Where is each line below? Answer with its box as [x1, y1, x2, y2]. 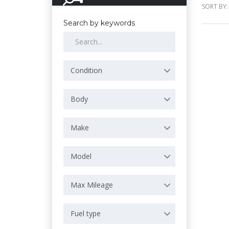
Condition [71, 65, 102, 75]
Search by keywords [63, 18, 135, 28]
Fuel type [71, 209, 101, 218]
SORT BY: [201, 2, 228, 11]
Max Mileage [71, 180, 113, 190]
